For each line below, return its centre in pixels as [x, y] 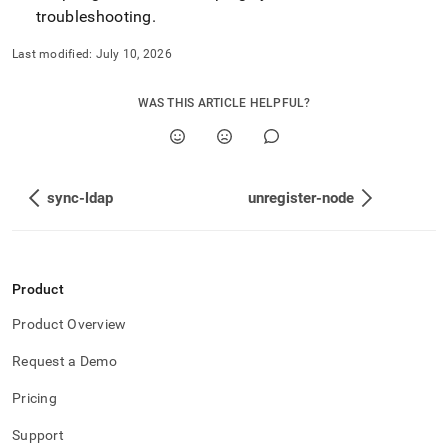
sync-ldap [80, 198]
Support [38, 435]
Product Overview [69, 324]
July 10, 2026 [133, 54]
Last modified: [52, 54]
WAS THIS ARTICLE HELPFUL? [224, 103]
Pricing [34, 398]
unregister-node [301, 198]
